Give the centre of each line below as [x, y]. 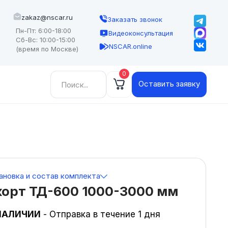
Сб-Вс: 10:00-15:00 [46, 40]
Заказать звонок [135, 19]
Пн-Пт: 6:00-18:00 [44, 31]
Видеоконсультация [141, 33]
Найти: [64, 78]
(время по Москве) [47, 49]
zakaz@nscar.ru [47, 17]
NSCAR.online [131, 46]
